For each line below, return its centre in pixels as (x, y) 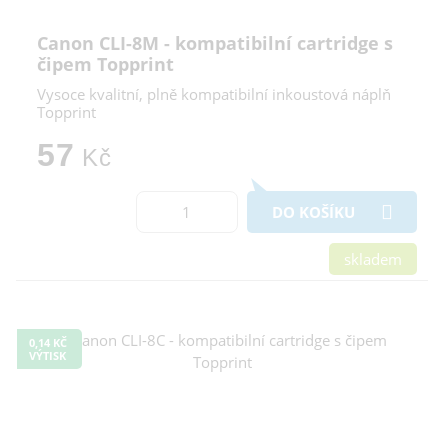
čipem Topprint (105, 63)
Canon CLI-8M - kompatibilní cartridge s (215, 42)
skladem (373, 258)
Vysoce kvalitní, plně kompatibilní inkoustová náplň (214, 93)
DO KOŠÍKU (313, 211)
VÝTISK (47, 355)
